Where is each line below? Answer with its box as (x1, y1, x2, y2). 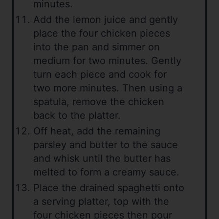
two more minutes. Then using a (33, 82, 182, 94)
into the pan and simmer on (33, 41, 160, 53)
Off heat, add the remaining (33, 125, 160, 137)
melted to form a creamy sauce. (33, 166, 179, 178)
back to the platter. (33, 109, 121, 122)
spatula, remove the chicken (33, 96, 164, 108)
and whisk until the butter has (33, 153, 171, 165)
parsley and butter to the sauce (33, 139, 178, 151)
